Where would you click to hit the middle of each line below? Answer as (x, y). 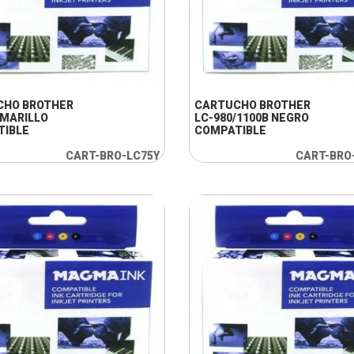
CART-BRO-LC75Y (112, 156)
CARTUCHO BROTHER (252, 105)
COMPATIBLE (230, 130)
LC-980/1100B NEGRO (251, 118)
